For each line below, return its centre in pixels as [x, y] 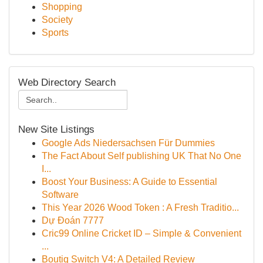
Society [57, 20]
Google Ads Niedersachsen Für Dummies [128, 143]
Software [60, 195]
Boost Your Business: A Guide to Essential [129, 182]
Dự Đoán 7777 [73, 220]
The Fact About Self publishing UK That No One [141, 156]
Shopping [62, 7]
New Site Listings [56, 129]
